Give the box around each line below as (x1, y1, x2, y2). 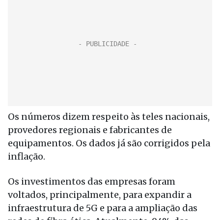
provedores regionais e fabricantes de (8, 124, 172, 136)
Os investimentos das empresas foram (8, 176, 175, 187)
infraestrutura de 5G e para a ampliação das (8, 202, 197, 214)
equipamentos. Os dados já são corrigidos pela (8, 137, 210, 149)
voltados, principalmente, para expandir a (8, 189, 192, 200)
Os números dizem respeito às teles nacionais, (8, 111, 210, 122)
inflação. (8, 151, 45, 162)
